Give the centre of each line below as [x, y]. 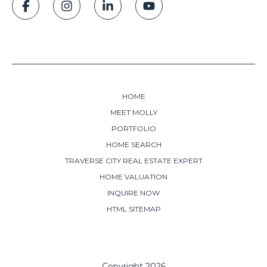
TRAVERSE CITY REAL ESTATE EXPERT [133, 160]
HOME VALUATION [133, 176]
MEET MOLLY [133, 112]
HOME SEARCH [133, 144]
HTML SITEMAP [133, 209]
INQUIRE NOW [133, 193]
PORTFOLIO [133, 128]
